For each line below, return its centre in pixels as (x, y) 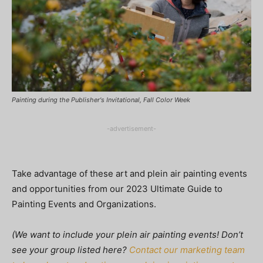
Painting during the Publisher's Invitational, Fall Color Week (101, 100)
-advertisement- (131, 128)
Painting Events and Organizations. (84, 204)
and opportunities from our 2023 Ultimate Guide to (117, 188)
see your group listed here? (70, 249)
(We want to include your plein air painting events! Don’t (127, 234)
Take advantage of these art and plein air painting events (129, 173)
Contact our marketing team (187, 249)
